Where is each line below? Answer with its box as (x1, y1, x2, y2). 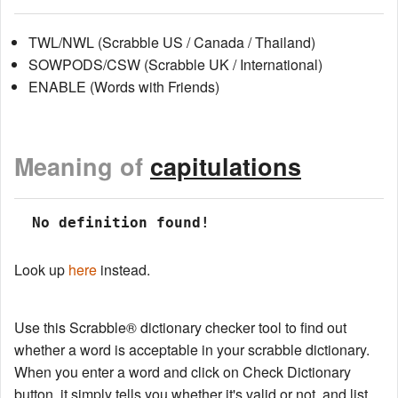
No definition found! (23, 214, 210, 232)
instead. (97, 259, 150, 281)
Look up (14, 259, 68, 281)
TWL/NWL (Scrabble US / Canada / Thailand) (28, 31, 315, 52)
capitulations (150, 149, 301, 184)
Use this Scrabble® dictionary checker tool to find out (14, 317, 346, 338)
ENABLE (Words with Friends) (28, 76, 219, 97)
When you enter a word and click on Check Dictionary (14, 362, 351, 383)
